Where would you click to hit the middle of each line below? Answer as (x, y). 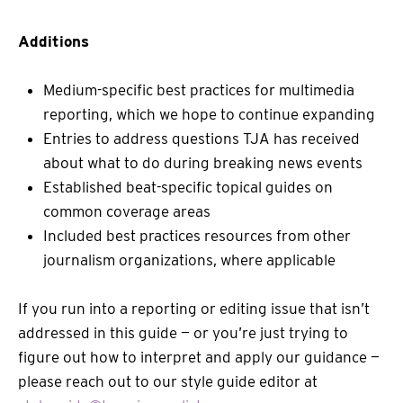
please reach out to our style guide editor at (168, 382)
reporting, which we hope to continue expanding (209, 114)
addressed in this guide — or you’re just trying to (183, 333)
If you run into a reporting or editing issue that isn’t (194, 309)
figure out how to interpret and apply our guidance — (199, 358)
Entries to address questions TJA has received (201, 138)
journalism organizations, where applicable (189, 260)
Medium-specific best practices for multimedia (199, 90)
